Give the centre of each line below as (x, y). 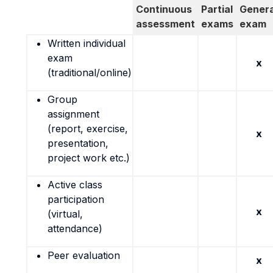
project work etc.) (89, 158)
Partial (217, 9)
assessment (165, 24)
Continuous (164, 9)
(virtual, (65, 214)
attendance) (75, 229)
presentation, (78, 143)
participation (76, 199)
